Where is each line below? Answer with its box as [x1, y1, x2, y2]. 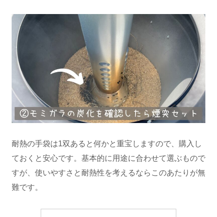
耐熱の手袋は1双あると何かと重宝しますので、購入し [12, 139, 202, 148]
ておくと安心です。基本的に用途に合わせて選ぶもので [12, 154, 205, 163]
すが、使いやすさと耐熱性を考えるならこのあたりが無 [12, 169, 205, 177]
